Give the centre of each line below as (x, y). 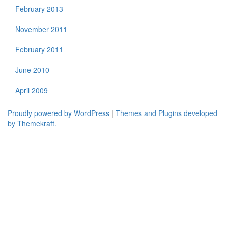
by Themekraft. (32, 123)
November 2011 (41, 29)
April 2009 (32, 90)
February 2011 (39, 49)
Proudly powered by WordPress (59, 113)
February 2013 (39, 8)
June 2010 (32, 69)
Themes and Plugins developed (166, 113)
